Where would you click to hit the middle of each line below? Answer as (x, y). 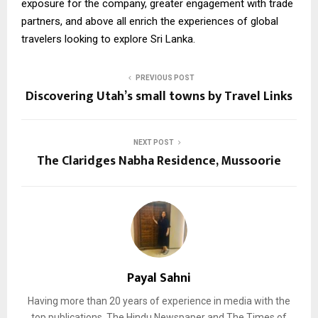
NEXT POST (153, 143)
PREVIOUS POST (165, 78)
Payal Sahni (159, 279)
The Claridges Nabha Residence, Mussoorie (159, 161)
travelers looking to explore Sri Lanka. (108, 39)
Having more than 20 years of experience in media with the (159, 301)
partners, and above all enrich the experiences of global (150, 22)
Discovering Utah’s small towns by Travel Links (159, 97)
